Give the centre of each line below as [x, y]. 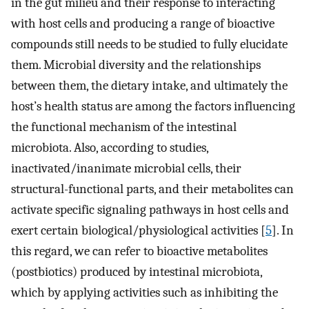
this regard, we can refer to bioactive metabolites [139, 251]
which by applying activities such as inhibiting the [144, 293]
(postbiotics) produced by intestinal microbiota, [137, 272]
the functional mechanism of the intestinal [124, 127]
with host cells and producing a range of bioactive [143, 24]
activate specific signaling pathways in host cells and [150, 210]
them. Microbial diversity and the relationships [136, 65]
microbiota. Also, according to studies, [110, 148]
